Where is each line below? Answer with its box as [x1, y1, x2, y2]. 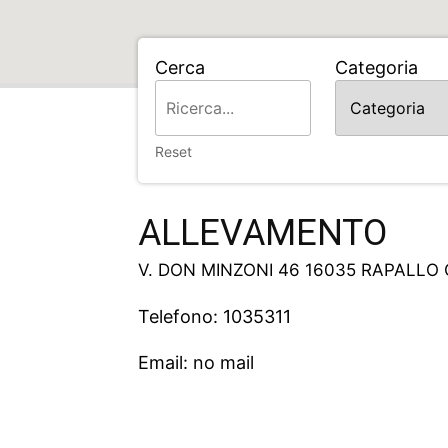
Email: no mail [138, 352, 254, 374]
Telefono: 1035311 [138, 306, 291, 328]
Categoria [335, 57, 419, 78]
